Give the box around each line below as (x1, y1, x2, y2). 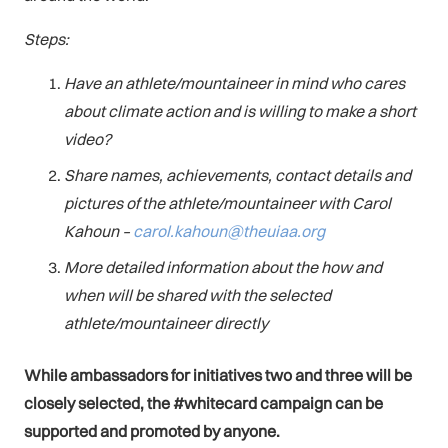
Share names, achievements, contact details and (64, 164, 411, 185)
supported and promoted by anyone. (24, 420, 280, 441)
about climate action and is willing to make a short (64, 100, 416, 121)
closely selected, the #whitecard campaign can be (24, 392, 383, 413)
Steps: (24, 28, 69, 49)
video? (64, 128, 111, 149)
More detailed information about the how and (64, 256, 382, 277)
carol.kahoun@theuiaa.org (133, 220, 325, 241)
